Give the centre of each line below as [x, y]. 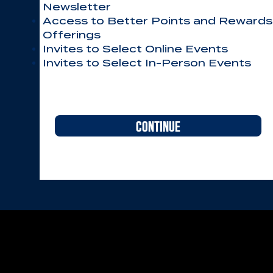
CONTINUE [158, 126]
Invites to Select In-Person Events [147, 63]
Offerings [72, 35]
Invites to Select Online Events [135, 49]
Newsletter [77, 7]
